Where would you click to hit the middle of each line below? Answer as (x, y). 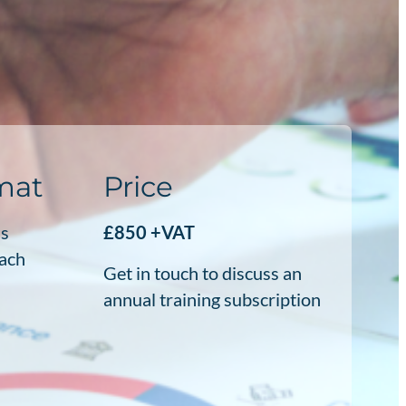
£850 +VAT (150, 232)
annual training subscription (213, 299)
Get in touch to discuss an (203, 272)
